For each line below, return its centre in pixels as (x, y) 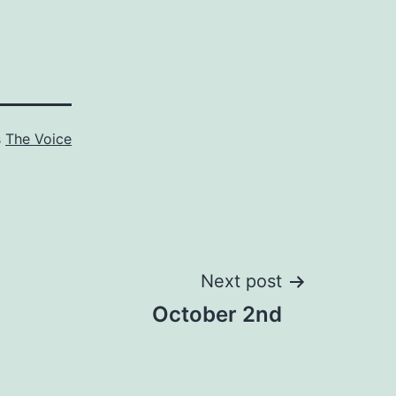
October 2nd (217, 314)
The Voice (38, 139)
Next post (241, 281)
